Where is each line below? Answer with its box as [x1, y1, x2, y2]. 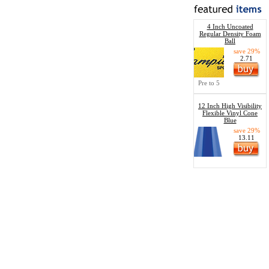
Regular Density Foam [199, 30, 261, 37]
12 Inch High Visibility [198, 102, 262, 109]
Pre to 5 [198, 79, 220, 86]
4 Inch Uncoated [207, 23, 253, 30]
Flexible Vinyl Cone [202, 109, 258, 116]
